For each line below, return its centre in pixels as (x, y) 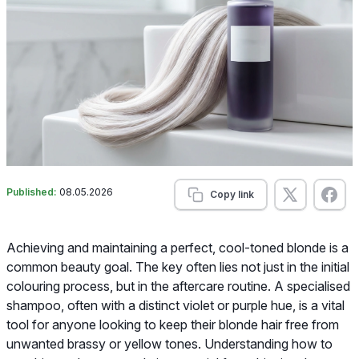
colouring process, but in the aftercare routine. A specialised (178, 286)
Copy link (232, 194)
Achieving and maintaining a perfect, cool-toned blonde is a (177, 247)
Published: (33, 192)
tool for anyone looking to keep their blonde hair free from (173, 324)
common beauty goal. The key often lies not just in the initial (178, 266)
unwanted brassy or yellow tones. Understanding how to (169, 343)
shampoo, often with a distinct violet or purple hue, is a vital (175, 305)
